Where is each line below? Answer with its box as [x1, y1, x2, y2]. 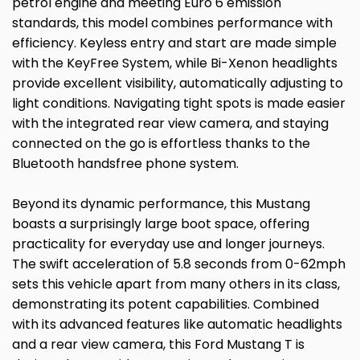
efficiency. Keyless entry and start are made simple [12, 33, 337, 52]
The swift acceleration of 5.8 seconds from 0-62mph [12, 254, 346, 273]
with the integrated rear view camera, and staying [12, 113, 329, 133]
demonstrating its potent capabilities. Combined [12, 294, 319, 313]
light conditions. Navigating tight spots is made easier [12, 93, 346, 112]
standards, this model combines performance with [12, 13, 333, 32]
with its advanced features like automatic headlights [12, 314, 342, 333]
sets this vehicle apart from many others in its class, [12, 274, 340, 293]
